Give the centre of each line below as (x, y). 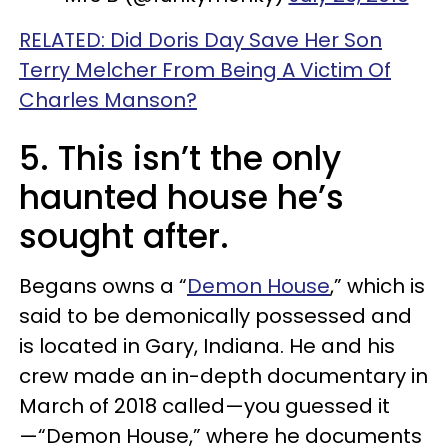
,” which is (377, 286)
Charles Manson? (108, 100)
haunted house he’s (181, 197)
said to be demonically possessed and (215, 316)
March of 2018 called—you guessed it (204, 406)
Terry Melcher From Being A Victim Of (205, 70)
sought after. (124, 236)
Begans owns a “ (103, 286)
